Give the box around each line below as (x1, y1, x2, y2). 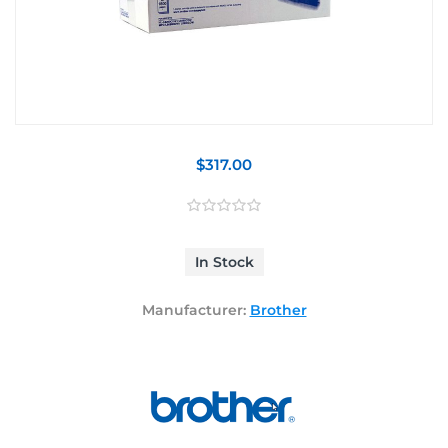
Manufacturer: (141, 300, 246, 319)
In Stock (194, 252, 254, 271)
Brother (249, 300, 307, 319)
